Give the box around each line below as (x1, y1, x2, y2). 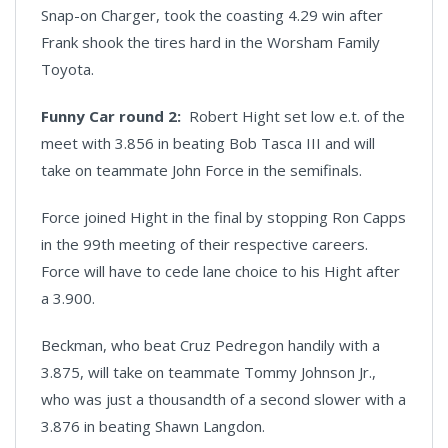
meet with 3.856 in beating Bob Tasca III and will (41, 132, 375, 153)
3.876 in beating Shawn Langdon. (41, 415, 265, 436)
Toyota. (41, 58, 94, 79)
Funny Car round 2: (41, 105, 189, 126)
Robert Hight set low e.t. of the (189, 105, 405, 126)
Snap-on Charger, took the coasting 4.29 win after (41, 4, 383, 25)
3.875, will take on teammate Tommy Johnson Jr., (41, 361, 376, 382)
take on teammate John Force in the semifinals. (41, 159, 362, 180)
